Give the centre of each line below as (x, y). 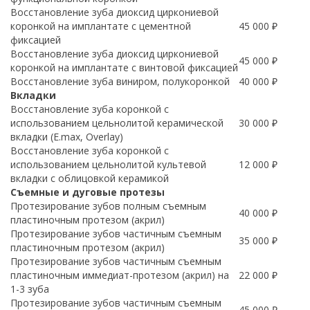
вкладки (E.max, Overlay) (67, 137)
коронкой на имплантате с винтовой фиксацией (124, 67)
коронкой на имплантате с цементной (101, 26)
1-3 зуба (30, 289)
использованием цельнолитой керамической (117, 123)
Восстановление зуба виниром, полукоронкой (120, 81)
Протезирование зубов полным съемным (108, 206)
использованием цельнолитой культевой (108, 164)
